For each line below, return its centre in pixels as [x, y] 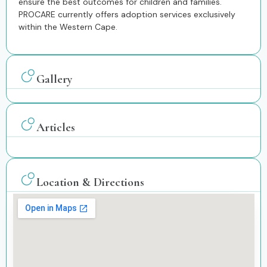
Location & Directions [90, 182]
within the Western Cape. [68, 27]
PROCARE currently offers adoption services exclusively [127, 15]
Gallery [54, 79]
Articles [56, 127]
